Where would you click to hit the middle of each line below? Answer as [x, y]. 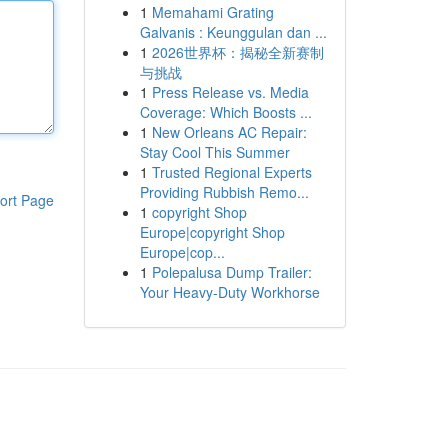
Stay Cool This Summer [214, 152]
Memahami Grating [212, 12]
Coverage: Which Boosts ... [225, 112]
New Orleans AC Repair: [229, 132]
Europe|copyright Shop [212, 232]
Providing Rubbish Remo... [224, 192]
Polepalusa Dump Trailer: [231, 272]
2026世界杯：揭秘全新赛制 [237, 52]
